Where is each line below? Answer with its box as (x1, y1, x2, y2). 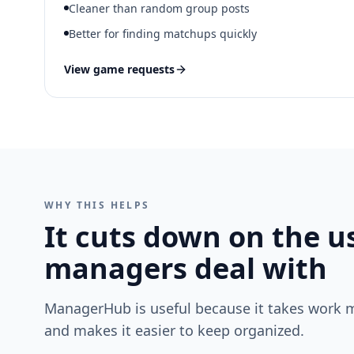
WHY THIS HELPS (44, 198, 150, 212)
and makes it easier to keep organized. (44, 321, 304, 340)
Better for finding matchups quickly (69, 26, 257, 41)
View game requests (64, 62, 175, 77)
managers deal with (44, 249, 327, 288)
